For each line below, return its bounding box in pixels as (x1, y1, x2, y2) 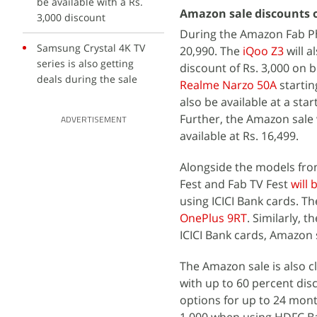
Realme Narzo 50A (180, 77, 277, 93)
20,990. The (180, 43, 243, 59)
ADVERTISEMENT (60, 116, 127, 125)
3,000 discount (37, 11, 105, 24)
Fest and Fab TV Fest (180, 176, 291, 192)
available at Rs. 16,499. (180, 128, 299, 144)
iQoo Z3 (243, 43, 284, 59)
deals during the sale (37, 72, 137, 86)
